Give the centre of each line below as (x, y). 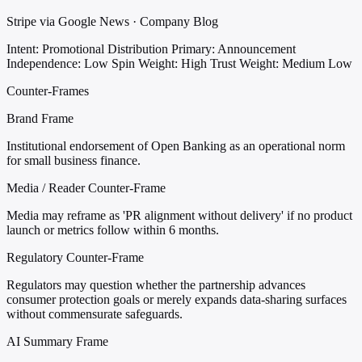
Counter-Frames (48, 91)
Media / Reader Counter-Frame (86, 188)
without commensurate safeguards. (95, 314)
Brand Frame (40, 119)
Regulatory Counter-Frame (75, 258)
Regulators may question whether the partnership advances (156, 285)
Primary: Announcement (234, 49)
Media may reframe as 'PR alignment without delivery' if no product (179, 216)
